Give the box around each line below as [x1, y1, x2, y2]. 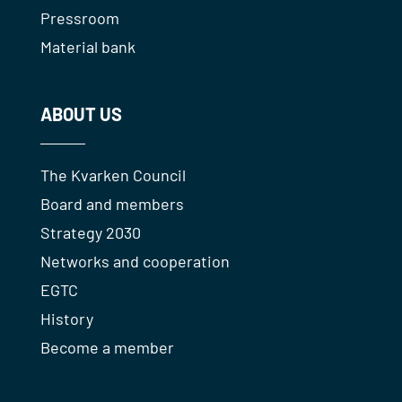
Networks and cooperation [39, 251, 230, 272]
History [39, 309, 93, 329]
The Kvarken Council [39, 165, 186, 186]
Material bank [39, 37, 135, 57]
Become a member [39, 337, 174, 358]
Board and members [39, 194, 184, 214]
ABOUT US [39, 103, 122, 126]
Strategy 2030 [39, 223, 141, 243]
